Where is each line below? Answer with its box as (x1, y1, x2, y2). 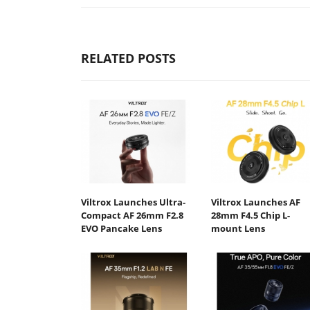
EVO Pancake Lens (81, 222, 162, 235)
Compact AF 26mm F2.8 (81, 209, 183, 222)
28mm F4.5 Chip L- (210, 209, 290, 222)
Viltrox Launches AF (210, 196, 300, 209)
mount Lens (210, 222, 265, 235)
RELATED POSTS (81, 49, 176, 66)
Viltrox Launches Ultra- (81, 196, 185, 209)
